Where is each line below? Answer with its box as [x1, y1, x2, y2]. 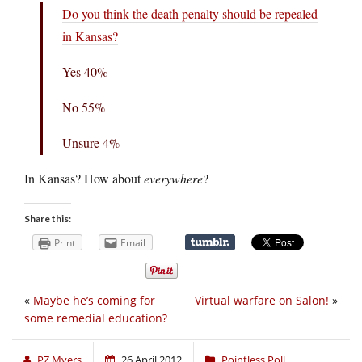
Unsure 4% [62, 133, 120, 151]
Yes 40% [62, 62, 107, 80]
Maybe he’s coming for [33, 293, 155, 309]
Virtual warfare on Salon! [195, 293, 329, 309]
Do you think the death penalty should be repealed [62, 4, 318, 22]
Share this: [24, 212, 71, 225]
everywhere [144, 169, 203, 187]
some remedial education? [24, 310, 167, 326]
